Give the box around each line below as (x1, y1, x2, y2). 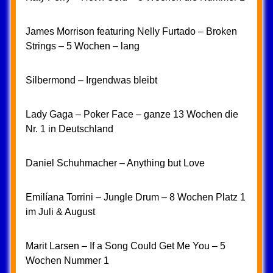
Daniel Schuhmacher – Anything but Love (25, 158, 205, 168)
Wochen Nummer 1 (25, 255, 109, 266)
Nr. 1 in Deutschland (25, 124, 113, 134)
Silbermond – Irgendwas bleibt (25, 75, 157, 85)
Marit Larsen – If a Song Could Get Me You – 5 (25, 241, 225, 251)
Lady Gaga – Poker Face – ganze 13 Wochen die (25, 109, 238, 119)
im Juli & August (25, 207, 95, 217)
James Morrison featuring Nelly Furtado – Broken (25, 26, 237, 37)
